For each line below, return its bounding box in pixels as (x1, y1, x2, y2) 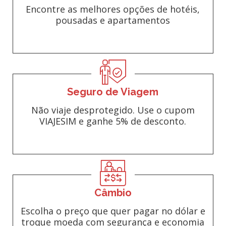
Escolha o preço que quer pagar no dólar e (20, 205, 205, 217)
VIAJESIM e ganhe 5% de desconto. (39, 115, 187, 127)
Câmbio (94, 187, 132, 199)
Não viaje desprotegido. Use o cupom (31, 104, 195, 116)
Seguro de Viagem (67, 86, 159, 98)
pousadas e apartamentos (55, 14, 171, 26)
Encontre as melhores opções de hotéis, (26, 3, 200, 15)
